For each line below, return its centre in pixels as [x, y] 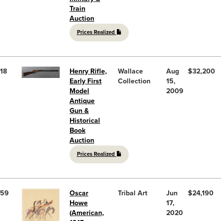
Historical [85, 120]
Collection [134, 81]
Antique [82, 101]
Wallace [130, 71]
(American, [87, 213]
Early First [86, 81]
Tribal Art [133, 193]
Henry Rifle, [88, 71]
